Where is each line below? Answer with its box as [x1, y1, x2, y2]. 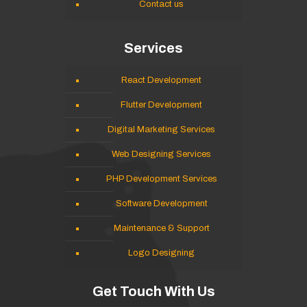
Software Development [115, 198, 208, 208]
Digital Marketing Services [108, 124, 215, 134]
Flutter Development [121, 99, 202, 110]
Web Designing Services [112, 149, 211, 159]
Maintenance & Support [113, 223, 210, 233]
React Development [121, 75, 201, 85]
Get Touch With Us [92, 283, 215, 299]
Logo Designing [128, 247, 195, 258]
